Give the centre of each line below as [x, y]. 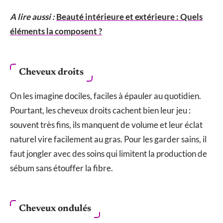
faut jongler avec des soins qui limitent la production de [109, 153]
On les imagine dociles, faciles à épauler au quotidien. [106, 96]
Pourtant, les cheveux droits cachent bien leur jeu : [100, 110]
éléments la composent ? [56, 31]
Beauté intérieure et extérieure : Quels [129, 17]
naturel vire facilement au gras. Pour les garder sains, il [108, 139]
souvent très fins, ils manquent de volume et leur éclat [106, 124]
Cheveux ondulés [55, 209]
